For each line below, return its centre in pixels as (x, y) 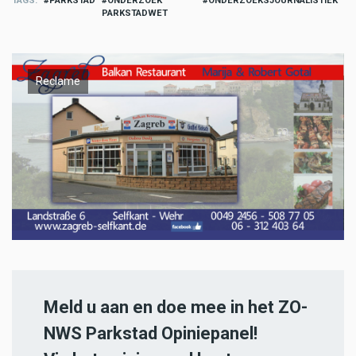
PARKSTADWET (134, 14)
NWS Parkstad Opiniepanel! (151, 334)
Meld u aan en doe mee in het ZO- (176, 308)
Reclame (58, 81)
